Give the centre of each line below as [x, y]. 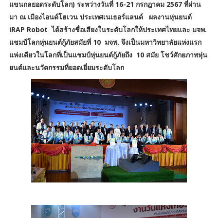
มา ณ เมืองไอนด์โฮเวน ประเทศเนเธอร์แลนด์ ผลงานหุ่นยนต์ [101, 17]
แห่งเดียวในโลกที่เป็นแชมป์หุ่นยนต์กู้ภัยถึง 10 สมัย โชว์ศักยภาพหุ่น [108, 55]
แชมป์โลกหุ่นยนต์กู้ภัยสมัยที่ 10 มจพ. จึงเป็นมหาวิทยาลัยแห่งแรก [105, 42]
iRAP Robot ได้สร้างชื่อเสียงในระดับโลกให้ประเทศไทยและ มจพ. [108, 30]
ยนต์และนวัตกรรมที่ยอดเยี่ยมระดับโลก [67, 68]
